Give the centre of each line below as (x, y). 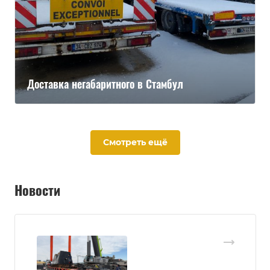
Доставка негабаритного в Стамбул (105, 84)
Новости (37, 190)
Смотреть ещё (135, 143)
